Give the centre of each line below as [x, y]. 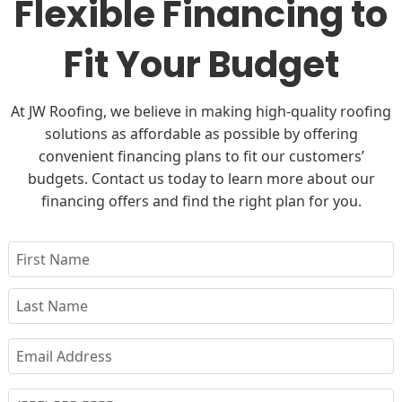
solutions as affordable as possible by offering [201, 134]
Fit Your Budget [201, 65]
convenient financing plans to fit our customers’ [201, 156]
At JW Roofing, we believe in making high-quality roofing [201, 111]
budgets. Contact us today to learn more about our [201, 179]
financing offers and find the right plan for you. [201, 201]
